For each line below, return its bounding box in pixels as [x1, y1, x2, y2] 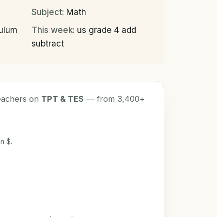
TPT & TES [41, 93, 84, 104]
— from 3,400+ [84, 93, 145, 104]
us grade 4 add [75, 24, 137, 35]
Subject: [31, 6, 64, 17]
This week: [31, 24, 75, 35]
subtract [31, 38, 64, 48]
